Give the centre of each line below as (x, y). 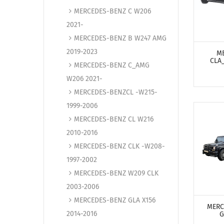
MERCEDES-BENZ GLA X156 (115, 200)
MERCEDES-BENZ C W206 (112, 11)
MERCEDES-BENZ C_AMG (112, 65)
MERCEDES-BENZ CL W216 (114, 119)
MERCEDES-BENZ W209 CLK (116, 173)
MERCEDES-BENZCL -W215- (116, 92)
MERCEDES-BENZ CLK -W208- (119, 146)
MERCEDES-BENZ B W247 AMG (120, 38)
